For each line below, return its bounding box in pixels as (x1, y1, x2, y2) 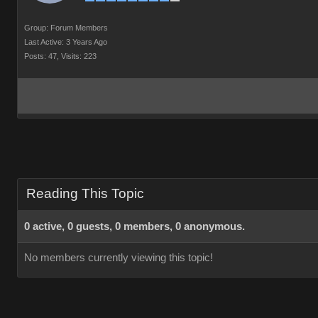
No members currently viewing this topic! (24, 252, 213, 263)
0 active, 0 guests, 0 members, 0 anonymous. (24, 221, 245, 232)
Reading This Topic (26, 186, 144, 201)
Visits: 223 (61, 52, 97, 60)
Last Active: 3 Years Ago (24, 38, 107, 46)
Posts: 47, (24, 52, 59, 60)
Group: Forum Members (24, 23, 108, 32)
